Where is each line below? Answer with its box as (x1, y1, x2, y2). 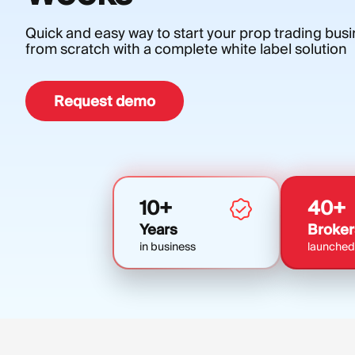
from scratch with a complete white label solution (25, 40, 347, 58)
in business (139, 239, 196, 254)
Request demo (54, 92, 155, 110)
